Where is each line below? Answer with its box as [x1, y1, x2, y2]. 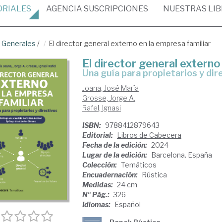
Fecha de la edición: [82, 141, 149, 149]
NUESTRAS [163, 4, 208, 13]
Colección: [82, 161, 118, 169]
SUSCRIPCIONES [82, 4, 148, 13]
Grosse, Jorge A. [82, 94, 135, 102]
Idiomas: [82, 200, 112, 209]
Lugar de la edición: [82, 151, 149, 159]
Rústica [141, 170, 167, 179]
